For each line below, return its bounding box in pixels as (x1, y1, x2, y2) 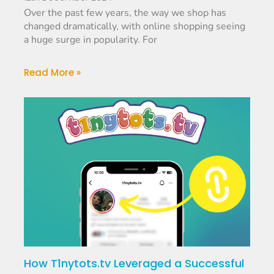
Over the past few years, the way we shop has (24, 6, 227, 20)
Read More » (24, 66, 81, 80)
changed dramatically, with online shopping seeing (24, 20, 246, 34)
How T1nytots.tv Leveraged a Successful (24, 256, 245, 272)
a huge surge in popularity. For (24, 33, 158, 47)
